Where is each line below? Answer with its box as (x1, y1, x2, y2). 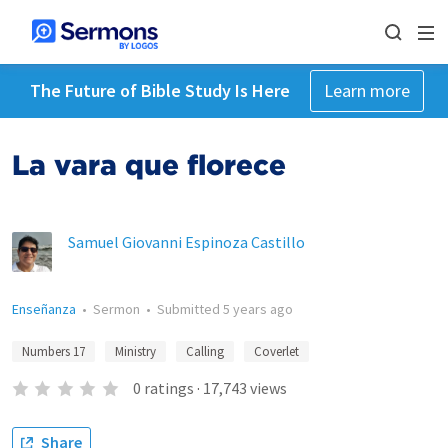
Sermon (93, 300, 140, 318)
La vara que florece (12, 148, 286, 182)
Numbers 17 (22, 343, 85, 360)
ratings (143, 378, 194, 398)
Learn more (323, 79, 410, 102)
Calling (186, 343, 224, 360)
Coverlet (254, 343, 299, 360)
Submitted (157, 300, 223, 318)
